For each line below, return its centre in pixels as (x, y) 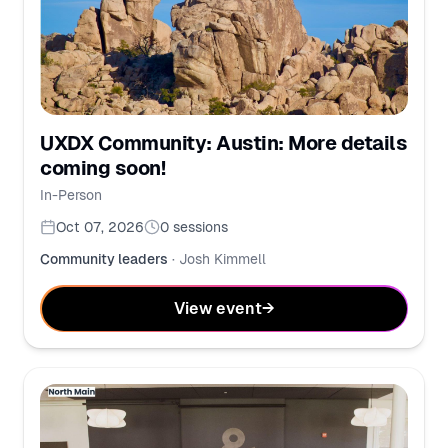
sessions (200, 227)
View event (217, 308)
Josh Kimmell (222, 259)
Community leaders (104, 259)
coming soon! (102, 168)
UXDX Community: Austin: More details (223, 143)
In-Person (71, 195)
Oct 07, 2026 (100, 227)
